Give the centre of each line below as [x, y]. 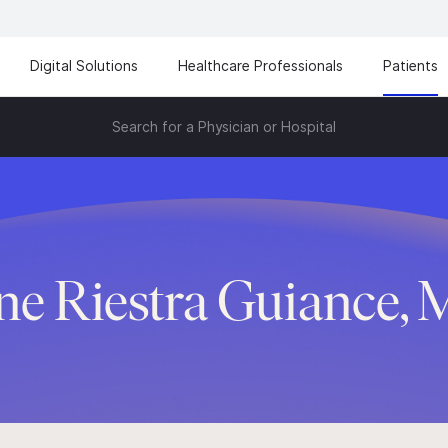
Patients [410, 65]
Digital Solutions [84, 65]
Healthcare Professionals [260, 65]
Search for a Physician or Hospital [224, 126]
